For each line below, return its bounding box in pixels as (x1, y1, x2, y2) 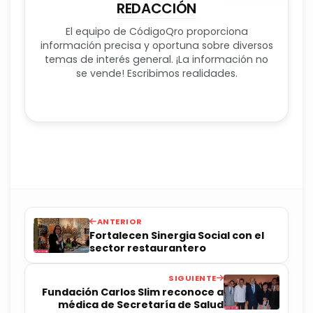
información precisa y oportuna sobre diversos (40, 38, 273, 53)
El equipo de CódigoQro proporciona (65, 24, 248, 39)
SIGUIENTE (168, 272, 217, 284)
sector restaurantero (89, 241, 206, 256)
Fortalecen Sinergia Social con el (89, 228, 264, 243)
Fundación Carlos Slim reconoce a (42, 285, 224, 300)
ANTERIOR (96, 216, 143, 228)
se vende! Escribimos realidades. (75, 66, 238, 81)
